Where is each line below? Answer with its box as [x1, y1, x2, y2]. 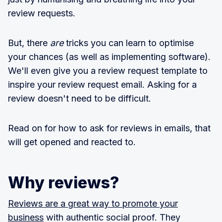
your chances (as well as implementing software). [8, 52, 211, 62]
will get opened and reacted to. [8, 137, 136, 148]
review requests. [8, 8, 75, 19]
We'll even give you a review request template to [8, 65, 208, 76]
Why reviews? [8, 173, 119, 193]
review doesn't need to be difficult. [8, 93, 151, 104]
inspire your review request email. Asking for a [8, 79, 197, 90]
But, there [8, 38, 50, 49]
